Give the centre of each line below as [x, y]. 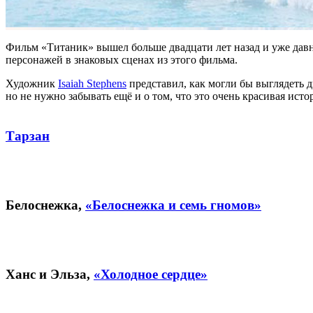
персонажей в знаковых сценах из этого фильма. [122, 59]
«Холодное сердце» [151, 275]
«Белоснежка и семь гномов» [173, 205]
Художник [32, 83]
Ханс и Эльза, [50, 275]
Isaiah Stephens [92, 83]
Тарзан [28, 136]
